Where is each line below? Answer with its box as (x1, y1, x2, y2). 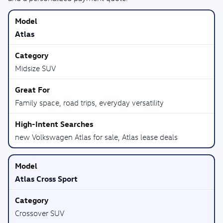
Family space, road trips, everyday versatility (15, 98, 164, 107)
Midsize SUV (15, 64, 56, 73)
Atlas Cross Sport (15, 174, 78, 184)
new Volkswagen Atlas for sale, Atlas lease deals (15, 132, 178, 141)
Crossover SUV (15, 209, 64, 218)
